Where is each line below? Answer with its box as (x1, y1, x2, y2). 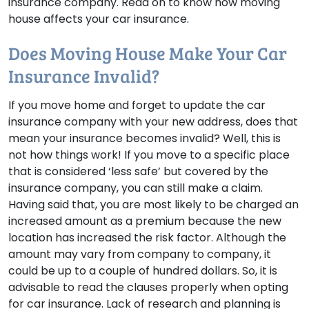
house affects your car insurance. (8, 11, 189, 28)
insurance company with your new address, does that (8, 114, 298, 130)
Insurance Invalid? (8, 63, 159, 88)
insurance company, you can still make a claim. (8, 180, 263, 197)
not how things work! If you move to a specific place (8, 147, 290, 163)
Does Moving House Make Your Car (8, 41, 287, 66)
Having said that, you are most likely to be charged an (8, 197, 299, 213)
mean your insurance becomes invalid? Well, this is (8, 130, 281, 147)
